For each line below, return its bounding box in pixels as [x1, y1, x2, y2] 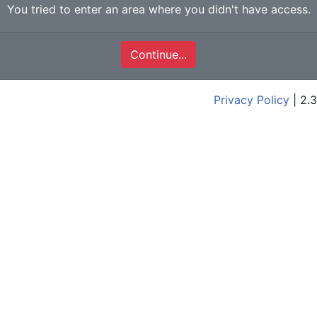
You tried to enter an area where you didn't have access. [6, 2, 311, 16]
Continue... [130, 47, 187, 62]
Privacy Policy [214, 93, 289, 107]
